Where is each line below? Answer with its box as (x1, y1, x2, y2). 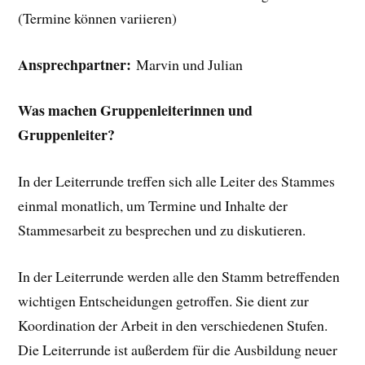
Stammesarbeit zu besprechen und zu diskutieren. (18, 220, 306, 240)
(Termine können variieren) (18, 7, 178, 28)
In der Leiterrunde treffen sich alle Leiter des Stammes (18, 171, 336, 191)
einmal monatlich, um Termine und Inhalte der (18, 196, 288, 216)
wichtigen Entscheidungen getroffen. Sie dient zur (18, 290, 310, 310)
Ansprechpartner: (18, 53, 132, 75)
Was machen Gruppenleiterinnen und (18, 99, 253, 121)
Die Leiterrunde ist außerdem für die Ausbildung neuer (18, 339, 338, 359)
